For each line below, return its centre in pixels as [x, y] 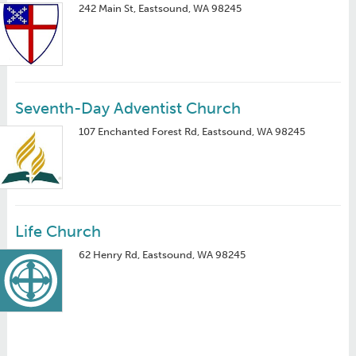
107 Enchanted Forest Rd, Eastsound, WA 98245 [192, 132]
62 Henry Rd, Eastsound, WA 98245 [162, 255]
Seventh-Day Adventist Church [128, 108]
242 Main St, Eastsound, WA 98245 [160, 8]
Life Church [58, 231]
